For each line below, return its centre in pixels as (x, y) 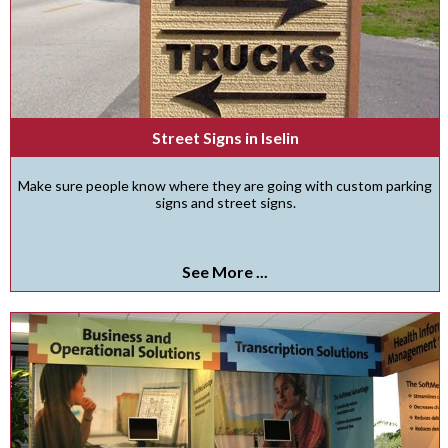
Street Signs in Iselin (225, 137)
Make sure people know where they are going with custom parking (225, 185)
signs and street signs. (225, 202)
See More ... (225, 271)
